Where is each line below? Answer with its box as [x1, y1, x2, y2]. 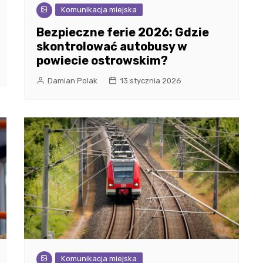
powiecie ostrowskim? [36, 53, 168, 68]
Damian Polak [47, 76, 97, 86]
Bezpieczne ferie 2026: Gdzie [36, 25, 209, 40]
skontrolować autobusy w [36, 39, 187, 54]
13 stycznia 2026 [119, 76, 181, 86]
